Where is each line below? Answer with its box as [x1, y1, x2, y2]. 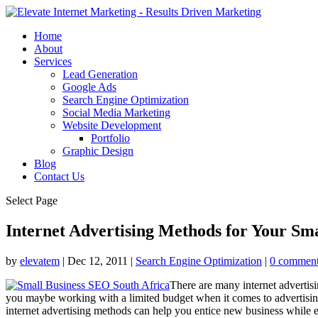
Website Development [62, 119, 161, 131]
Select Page [6, 194, 57, 207]
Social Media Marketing [62, 106, 170, 119]
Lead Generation [62, 68, 138, 80]
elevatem [20, 254, 60, 267]
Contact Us [34, 170, 84, 182]
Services [34, 55, 72, 67]
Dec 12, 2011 [67, 254, 128, 267]
